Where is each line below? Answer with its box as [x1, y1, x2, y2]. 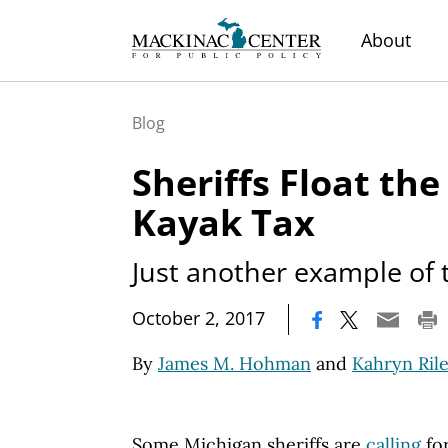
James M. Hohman [158, 351, 311, 375]
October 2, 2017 [132, 305, 265, 330]
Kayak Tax [132, 198, 315, 247]
